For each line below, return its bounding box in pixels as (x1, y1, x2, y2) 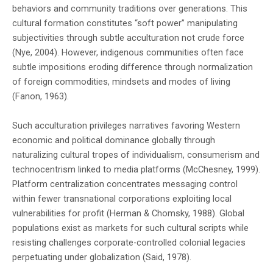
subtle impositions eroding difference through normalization (12, 62, 253, 73)
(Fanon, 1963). (12, 91, 69, 102)
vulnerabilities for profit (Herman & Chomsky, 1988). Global (12, 208, 244, 219)
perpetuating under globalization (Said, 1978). (12, 252, 191, 263)
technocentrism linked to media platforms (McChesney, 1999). (12, 164, 260, 175)
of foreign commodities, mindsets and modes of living (12, 76, 230, 88)
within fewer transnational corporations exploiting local (12, 193, 232, 205)
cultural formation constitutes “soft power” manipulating (12, 18, 238, 29)
